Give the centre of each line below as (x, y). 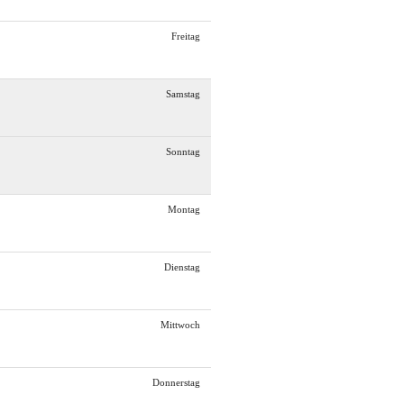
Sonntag (183, 152)
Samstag (183, 95)
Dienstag (182, 268)
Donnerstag (176, 383)
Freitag (186, 37)
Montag (184, 210)
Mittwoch (180, 326)
